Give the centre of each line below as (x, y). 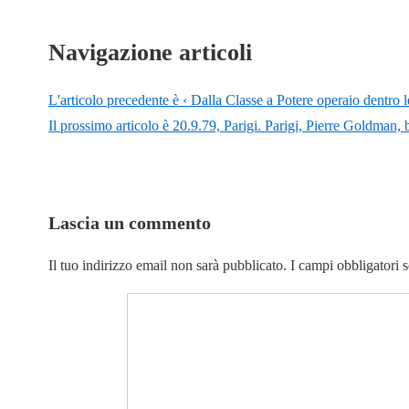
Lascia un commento (130, 223)
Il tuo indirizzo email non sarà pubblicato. (168, 266)
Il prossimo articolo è (110, 126)
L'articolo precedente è (115, 100)
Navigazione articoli (150, 53)
